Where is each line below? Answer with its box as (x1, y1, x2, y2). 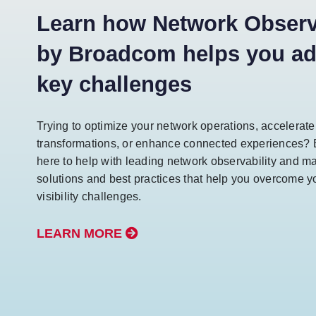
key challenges (37, 72, 192, 97)
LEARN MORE (37, 226, 122, 241)
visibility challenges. (37, 190, 142, 202)
